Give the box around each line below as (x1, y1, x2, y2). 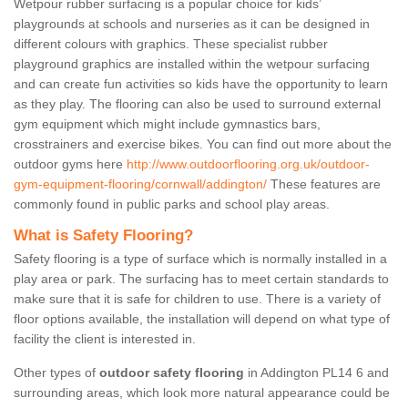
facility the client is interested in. (14, 331, 196, 347)
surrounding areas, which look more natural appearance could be (14, 385, 390, 401)
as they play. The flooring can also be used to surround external (14, 97, 381, 112)
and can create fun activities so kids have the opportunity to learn (14, 76, 388, 92)
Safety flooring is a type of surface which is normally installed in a (14, 251, 387, 267)
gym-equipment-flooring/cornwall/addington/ (14, 177, 267, 192)
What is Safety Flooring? (14, 227, 193, 245)
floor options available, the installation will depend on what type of (14, 311, 390, 327)
